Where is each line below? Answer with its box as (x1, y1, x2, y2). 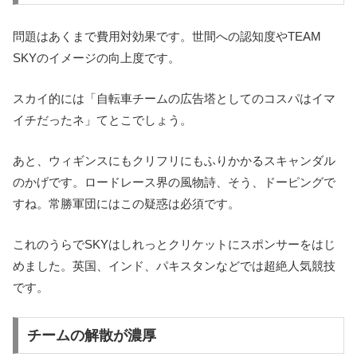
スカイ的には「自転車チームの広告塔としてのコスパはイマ (13, 92, 335, 106)
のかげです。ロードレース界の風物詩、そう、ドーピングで (13, 175, 335, 190)
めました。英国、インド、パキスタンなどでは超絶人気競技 (13, 259, 335, 273)
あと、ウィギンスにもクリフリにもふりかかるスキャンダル (13, 154, 335, 168)
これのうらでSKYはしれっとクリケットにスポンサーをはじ (13, 237, 335, 252)
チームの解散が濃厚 (26, 328, 156, 343)
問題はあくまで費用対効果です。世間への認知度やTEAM (13, 29, 321, 44)
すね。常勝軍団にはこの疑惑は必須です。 (13, 197, 240, 211)
